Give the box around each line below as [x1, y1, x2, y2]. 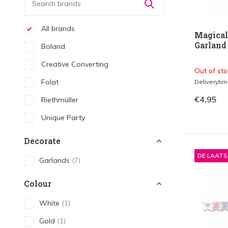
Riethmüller [39, 95, 78, 104]
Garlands [39, 156, 72, 165]
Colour [24, 178, 51, 189]
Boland [39, 42, 65, 51]
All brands [39, 24, 75, 33]
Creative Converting [39, 60, 108, 69]
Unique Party [39, 113, 85, 122]
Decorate [24, 135, 61, 146]
